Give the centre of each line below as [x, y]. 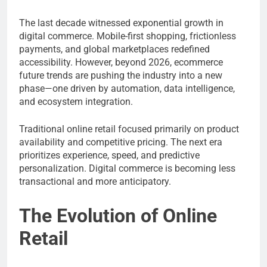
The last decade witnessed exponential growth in [121, 23]
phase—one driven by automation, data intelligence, [127, 88]
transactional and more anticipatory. [95, 181]
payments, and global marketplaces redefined [114, 49]
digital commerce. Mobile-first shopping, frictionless [128, 36]
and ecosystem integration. [76, 101]
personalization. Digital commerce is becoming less [127, 168]
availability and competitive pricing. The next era [121, 142]
